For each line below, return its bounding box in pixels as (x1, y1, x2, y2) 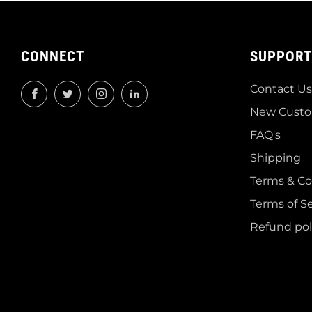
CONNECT (21, 47, 84, 65)
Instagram (113, 83, 166, 97)
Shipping (249, 150, 301, 164)
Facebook (46, 83, 97, 97)
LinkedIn (146, 83, 192, 97)
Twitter (79, 83, 116, 97)
